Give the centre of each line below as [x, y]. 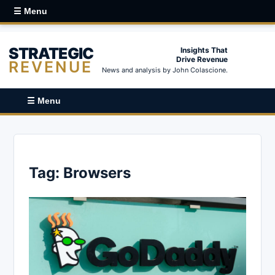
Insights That [204, 50]
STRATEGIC [51, 53]
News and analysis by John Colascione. [165, 70]
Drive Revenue [202, 59]
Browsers [97, 172]
